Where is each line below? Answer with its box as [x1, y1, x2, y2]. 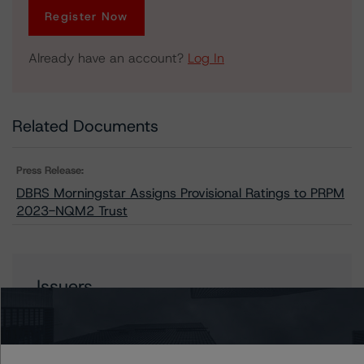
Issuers [37, 275, 93, 298]
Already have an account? [28, 50, 188, 67]
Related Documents [12, 115, 158, 136]
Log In [188, 50, 224, 67]
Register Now [45, 9, 128, 24]
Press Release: [16, 163, 84, 177]
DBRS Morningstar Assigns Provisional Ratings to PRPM [16, 184, 344, 201]
